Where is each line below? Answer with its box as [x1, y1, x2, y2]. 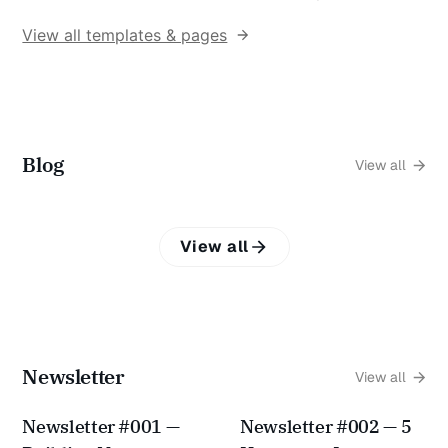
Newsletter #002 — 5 [240, 415, 412, 439]
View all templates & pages [22, 25, 228, 46]
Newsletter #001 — [22, 415, 180, 439]
